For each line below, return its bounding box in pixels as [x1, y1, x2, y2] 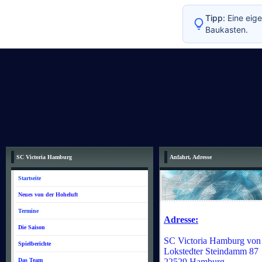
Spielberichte [18, 240, 51, 247]
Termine [18, 208, 39, 214]
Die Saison [18, 224, 45, 230]
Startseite [18, 175, 41, 181]
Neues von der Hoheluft [18, 191, 78, 198]
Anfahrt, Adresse [170, 154, 212, 160]
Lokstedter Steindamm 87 [164, 246, 258, 256]
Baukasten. [205, 25, 248, 35]
